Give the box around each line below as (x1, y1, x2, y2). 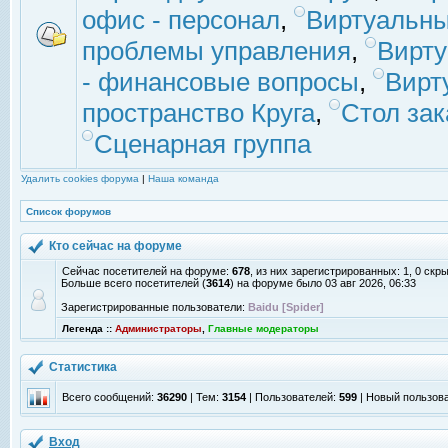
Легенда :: (62, 323, 115, 334)
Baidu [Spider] (248, 301, 324, 313)
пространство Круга (82, 98, 315, 128)
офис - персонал (82, 5, 280, 35)
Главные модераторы (208, 323, 319, 334)
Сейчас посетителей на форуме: (62, 265, 232, 277)
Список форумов (26, 206, 111, 217)
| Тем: (187, 391, 222, 403)
